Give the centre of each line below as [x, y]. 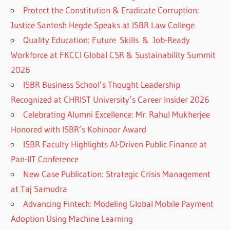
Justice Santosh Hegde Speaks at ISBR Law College [103, 25]
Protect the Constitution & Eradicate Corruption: [111, 10]
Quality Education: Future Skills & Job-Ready [107, 40]
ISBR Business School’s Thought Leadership [102, 84]
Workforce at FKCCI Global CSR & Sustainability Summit [113, 54]
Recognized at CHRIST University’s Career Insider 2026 [110, 99]
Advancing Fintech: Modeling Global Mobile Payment [119, 203]
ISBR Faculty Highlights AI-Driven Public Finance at [115, 144]
